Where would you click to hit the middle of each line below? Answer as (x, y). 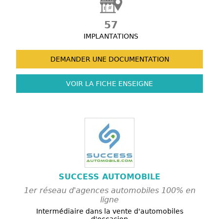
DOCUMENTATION (138, 59)
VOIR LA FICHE (91, 84)
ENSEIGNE (135, 84)
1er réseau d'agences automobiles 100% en (109, 191)
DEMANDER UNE (78, 59)
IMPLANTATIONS (111, 36)
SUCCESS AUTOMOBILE (109, 177)
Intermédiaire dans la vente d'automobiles (109, 211)
